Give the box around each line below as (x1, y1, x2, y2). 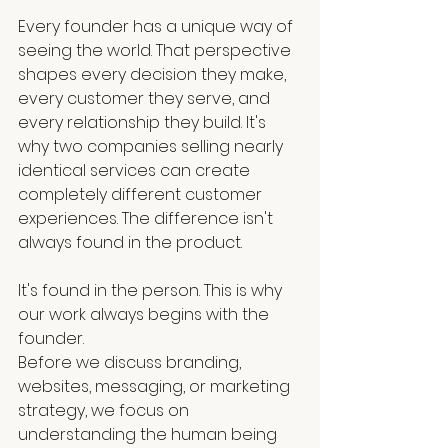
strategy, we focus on (18, 399, 193, 423)
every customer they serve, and (18, 87, 274, 111)
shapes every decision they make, (18, 63, 290, 87)
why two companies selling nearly (18, 135, 287, 159)
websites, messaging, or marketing (18, 375, 294, 399)
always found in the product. (18, 231, 242, 255)
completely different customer (18, 183, 266, 207)
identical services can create (18, 159, 254, 183)
